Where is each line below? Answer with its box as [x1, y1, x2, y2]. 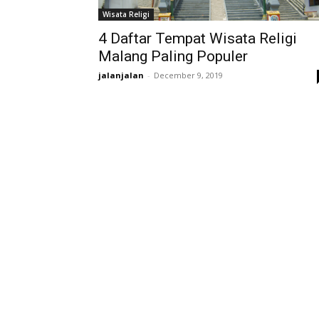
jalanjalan [98, 70, 144, 80]
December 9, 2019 [154, 70, 223, 80]
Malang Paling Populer [98, 48, 248, 65]
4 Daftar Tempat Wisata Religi [98, 30, 297, 47]
